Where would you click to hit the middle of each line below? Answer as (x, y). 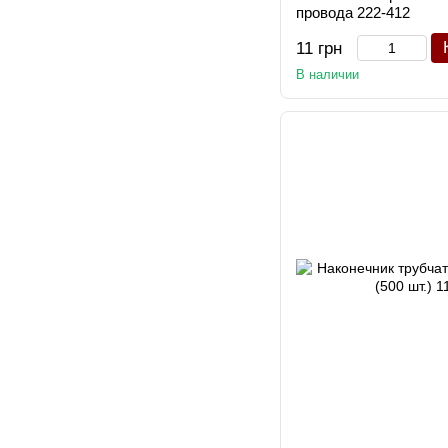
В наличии (327, 74)
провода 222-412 (353, 12)
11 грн (319, 48)
